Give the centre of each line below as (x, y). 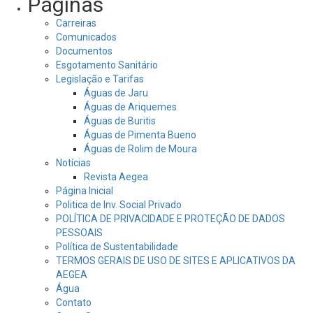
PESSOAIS (79, 232)
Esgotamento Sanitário (107, 65)
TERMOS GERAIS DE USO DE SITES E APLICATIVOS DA (176, 260)
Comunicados (86, 37)
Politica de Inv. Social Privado (119, 204)
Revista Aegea (116, 176)
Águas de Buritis (120, 121)
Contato (74, 302)
